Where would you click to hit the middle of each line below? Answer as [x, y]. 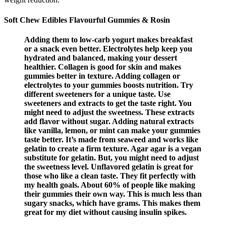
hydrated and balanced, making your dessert [101, 58]
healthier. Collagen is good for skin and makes [103, 67]
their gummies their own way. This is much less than [113, 194]
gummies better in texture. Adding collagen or [102, 76]
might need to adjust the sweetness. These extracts [109, 112]
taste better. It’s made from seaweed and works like [111, 139]
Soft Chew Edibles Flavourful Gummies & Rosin [87, 20]
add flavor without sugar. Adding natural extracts [109, 121]
